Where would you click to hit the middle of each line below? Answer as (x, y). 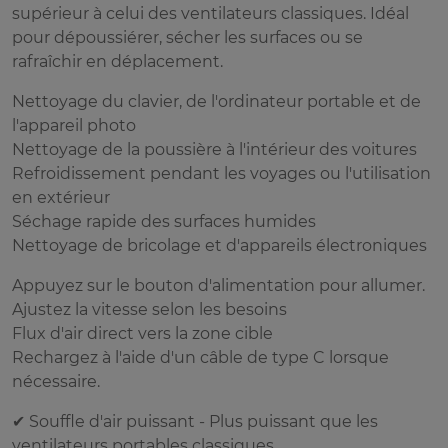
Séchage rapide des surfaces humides (164, 222)
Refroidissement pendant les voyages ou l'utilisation (221, 174)
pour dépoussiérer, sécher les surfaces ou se (187, 38)
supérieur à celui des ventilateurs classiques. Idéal (210, 14)
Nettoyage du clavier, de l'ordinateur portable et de (216, 102)
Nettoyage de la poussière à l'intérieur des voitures (214, 150)
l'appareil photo (74, 126)
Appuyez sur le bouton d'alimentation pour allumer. (218, 286)
